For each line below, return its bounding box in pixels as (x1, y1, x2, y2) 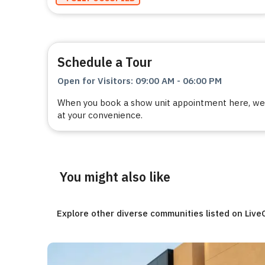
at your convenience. (57, 109, 143, 121)
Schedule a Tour (57, 54, 152, 71)
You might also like (60, 169, 170, 186)
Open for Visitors (57, 75, 131, 87)
